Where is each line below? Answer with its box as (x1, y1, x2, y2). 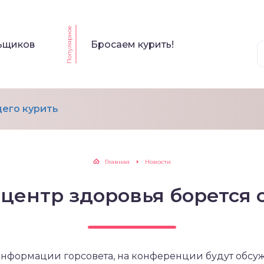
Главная (105, 158, 130, 166)
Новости (145, 158, 171, 166)
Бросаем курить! (91, 38, 174, 50)
